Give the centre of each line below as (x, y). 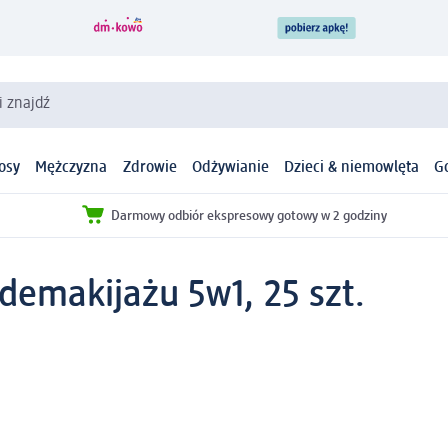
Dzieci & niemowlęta (351, 168)
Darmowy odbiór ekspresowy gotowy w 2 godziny (249, 215)
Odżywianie (230, 168)
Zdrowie (149, 168)
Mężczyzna (71, 168)
